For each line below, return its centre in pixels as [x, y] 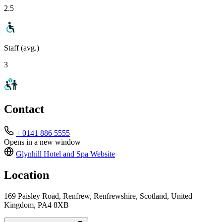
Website [102, 154]
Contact [24, 109]
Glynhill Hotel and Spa [52, 154]
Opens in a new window [42, 142]
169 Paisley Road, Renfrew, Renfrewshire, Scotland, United [98, 196]
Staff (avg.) [22, 48]
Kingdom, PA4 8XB [36, 205]
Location [27, 175]
